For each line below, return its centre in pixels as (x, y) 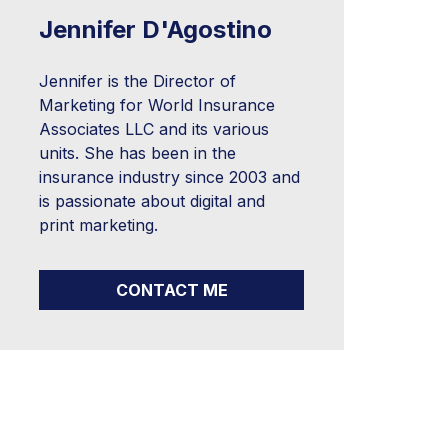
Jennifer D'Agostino (156, 30)
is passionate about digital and (152, 201)
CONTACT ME (171, 290)
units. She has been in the (138, 153)
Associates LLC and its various (154, 129)
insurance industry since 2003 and (170, 177)
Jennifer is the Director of (138, 81)
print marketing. (99, 225)
